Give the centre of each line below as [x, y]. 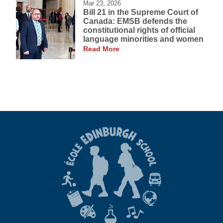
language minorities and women [143, 39]
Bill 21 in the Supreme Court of [141, 12]
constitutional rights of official [139, 30]
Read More [101, 49]
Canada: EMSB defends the [135, 21]
